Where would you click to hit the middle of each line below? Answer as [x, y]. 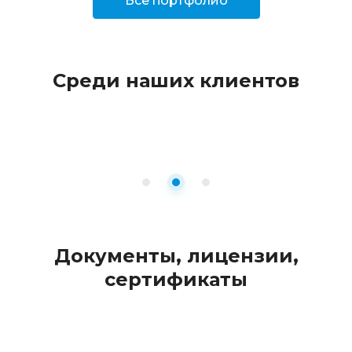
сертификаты [176, 280]
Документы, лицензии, [176, 256]
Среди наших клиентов [176, 81]
